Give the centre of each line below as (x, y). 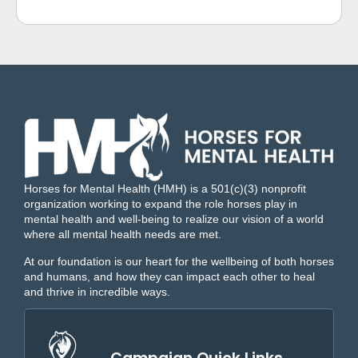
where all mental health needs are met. (123, 235)
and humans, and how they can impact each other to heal (169, 276)
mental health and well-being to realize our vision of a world (174, 219)
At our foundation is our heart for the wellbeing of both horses (179, 261)
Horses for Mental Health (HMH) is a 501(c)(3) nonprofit (165, 189)
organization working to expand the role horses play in (161, 204)
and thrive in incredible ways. (97, 291)
